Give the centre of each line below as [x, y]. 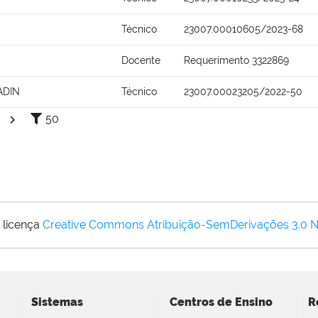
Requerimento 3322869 [236, 60]
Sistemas [57, 302]
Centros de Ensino [221, 302]
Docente [141, 60]
